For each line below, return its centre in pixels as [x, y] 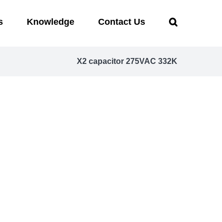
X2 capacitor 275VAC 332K [127, 61]
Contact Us [122, 22]
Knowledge [51, 22]
